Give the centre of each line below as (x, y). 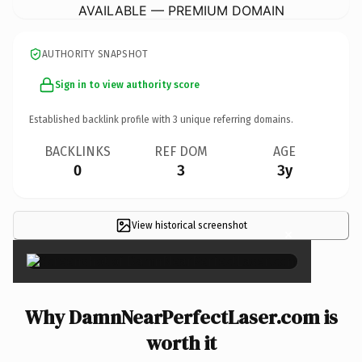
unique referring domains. (236, 119)
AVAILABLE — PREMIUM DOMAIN (181, 10)
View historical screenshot (189, 225)
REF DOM (181, 151)
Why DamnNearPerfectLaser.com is (181, 317)
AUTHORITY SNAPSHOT (95, 54)
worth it (181, 343)
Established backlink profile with (101, 119)
